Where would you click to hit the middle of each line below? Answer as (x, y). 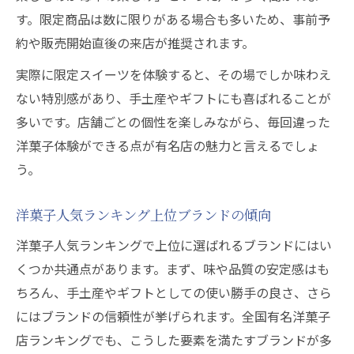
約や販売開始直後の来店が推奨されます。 (135, 43)
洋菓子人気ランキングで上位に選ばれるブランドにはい (174, 245)
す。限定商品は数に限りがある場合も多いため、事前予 (173, 19)
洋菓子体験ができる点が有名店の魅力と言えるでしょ (168, 145)
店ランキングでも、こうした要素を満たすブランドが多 (174, 340)
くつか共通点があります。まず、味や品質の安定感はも (173, 269)
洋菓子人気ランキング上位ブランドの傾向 (143, 215)
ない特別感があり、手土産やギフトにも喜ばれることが (173, 98)
